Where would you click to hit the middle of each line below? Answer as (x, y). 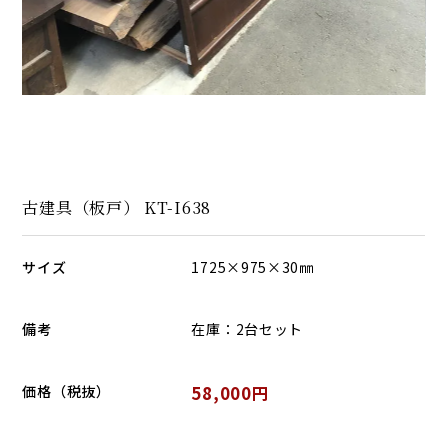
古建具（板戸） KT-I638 (116, 206)
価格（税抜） (66, 390)
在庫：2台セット (247, 328)
